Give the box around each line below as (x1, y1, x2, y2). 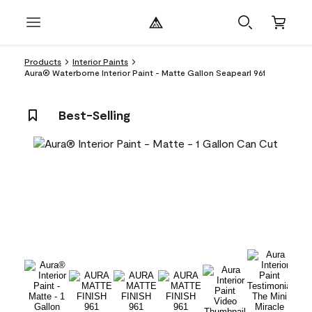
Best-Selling (58, 107, 130, 123)
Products (24, 56, 61, 66)
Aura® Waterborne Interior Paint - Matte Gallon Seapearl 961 (24, 68, 265, 77)
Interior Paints (72, 56, 128, 66)
